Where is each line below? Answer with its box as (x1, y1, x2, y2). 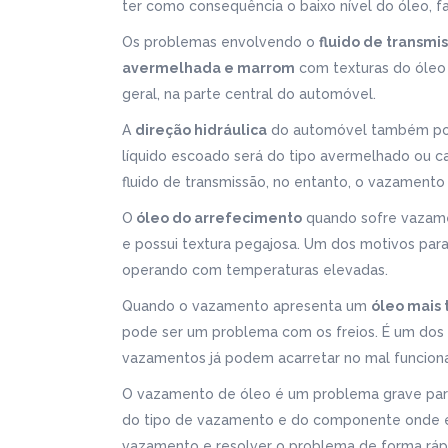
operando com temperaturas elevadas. (122, 262, 388, 278)
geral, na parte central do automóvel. (122, 86, 376, 102)
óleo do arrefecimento (133, 210, 302, 226)
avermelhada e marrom (122, 60, 295, 76)
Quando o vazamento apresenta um (122, 298, 371, 314)
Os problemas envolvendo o (122, 34, 319, 50)
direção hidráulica (135, 122, 267, 138)
